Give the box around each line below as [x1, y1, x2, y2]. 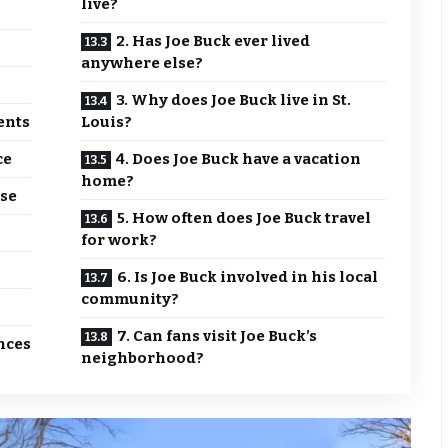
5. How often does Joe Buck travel [117, 209, 372, 228]
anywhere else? [81, 54, 204, 73]
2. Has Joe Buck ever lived [116, 32, 311, 51]
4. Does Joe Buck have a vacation [116, 150, 362, 169]
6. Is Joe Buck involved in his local [117, 268, 379, 287]
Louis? [81, 113, 133, 132]
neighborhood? [81, 349, 205, 368]
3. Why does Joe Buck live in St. [116, 91, 352, 110]
